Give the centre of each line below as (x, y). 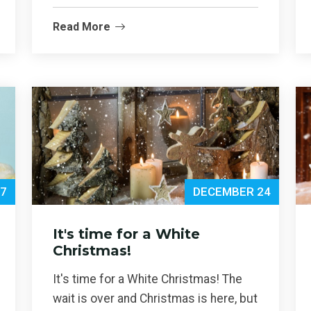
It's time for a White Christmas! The (148, 279)
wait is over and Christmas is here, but (155, 298)
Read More (82, 27)
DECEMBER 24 (232, 191)
